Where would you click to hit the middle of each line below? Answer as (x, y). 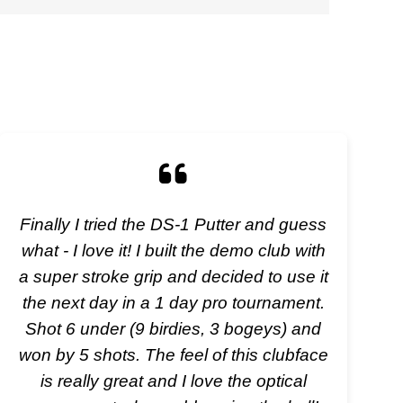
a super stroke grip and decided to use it (173, 276)
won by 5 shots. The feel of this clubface (173, 354)
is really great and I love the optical (173, 380)
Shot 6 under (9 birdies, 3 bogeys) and (174, 328)
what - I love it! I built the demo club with (173, 250)
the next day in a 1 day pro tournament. (173, 302)
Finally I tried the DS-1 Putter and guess (174, 224)
